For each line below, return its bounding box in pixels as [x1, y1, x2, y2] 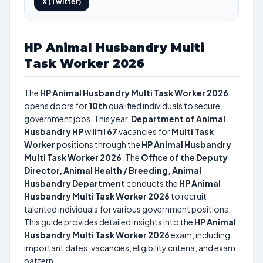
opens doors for [24, 100, 89, 111]
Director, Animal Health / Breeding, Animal [24, 165, 201, 176]
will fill [83, 126, 107, 137]
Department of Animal [131, 113, 225, 124]
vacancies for [117, 126, 171, 137]
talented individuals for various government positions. [24, 204, 231, 214]
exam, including [170, 230, 230, 240]
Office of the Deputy [141, 152, 228, 163]
